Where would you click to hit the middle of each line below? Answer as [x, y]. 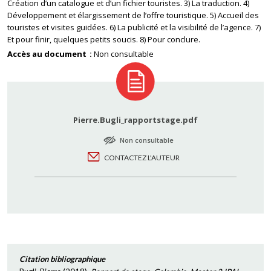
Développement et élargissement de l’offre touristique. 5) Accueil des [133, 15]
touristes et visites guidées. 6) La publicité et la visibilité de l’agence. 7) [134, 27]
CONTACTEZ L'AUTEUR [142, 158]
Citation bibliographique [62, 259]
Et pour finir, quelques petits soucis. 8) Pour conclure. [104, 39]
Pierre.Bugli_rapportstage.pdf [135, 120]
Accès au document [48, 54]
